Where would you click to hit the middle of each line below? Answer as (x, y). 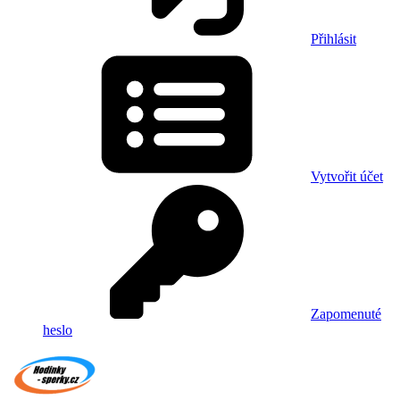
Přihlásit (333, 39)
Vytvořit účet (347, 176)
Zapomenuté (346, 314)
